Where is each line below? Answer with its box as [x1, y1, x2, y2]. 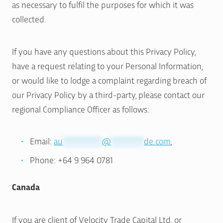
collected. [12, 12, 46, 24]
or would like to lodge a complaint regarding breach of [12, 74, 207, 86]
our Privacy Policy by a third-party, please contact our [12, 88, 205, 100]
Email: [30, 134, 54, 146]
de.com [144, 134, 171, 146]
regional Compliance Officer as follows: [12, 103, 149, 114]
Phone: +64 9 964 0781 [30, 154, 113, 166]
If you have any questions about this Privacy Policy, [12, 45, 196, 57]
